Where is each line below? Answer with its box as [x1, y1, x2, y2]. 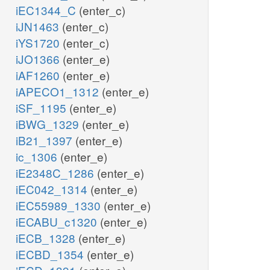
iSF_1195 [16, 99, 69, 116]
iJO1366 [16, 51, 63, 67]
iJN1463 [16, 18, 62, 35]
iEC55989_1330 [16, 197, 104, 214]
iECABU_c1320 [16, 213, 100, 230]
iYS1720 [16, 34, 63, 51]
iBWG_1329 [16, 116, 82, 133]
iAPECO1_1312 [16, 83, 102, 100]
